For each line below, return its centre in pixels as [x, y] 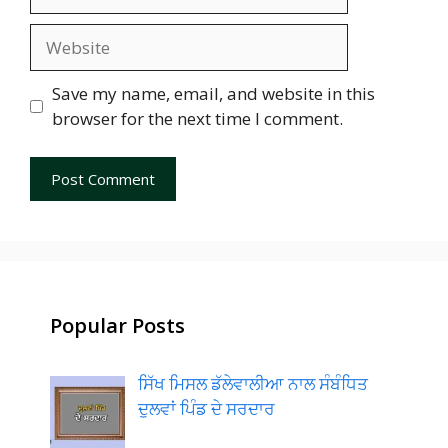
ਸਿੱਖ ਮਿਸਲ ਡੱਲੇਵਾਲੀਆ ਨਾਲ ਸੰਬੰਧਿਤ [252, 383]
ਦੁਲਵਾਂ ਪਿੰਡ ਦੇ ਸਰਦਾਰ [206, 408]
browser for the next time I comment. [197, 118]
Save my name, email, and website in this [213, 93]
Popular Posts [117, 325]
